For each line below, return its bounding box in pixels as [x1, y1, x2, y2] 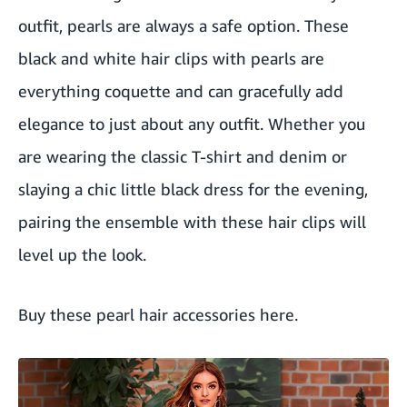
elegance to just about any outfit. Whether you [18, 113, 365, 134]
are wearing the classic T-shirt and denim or [18, 145, 347, 166]
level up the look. [18, 243, 146, 264]
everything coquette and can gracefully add [18, 80, 343, 101]
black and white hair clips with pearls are [18, 47, 324, 68]
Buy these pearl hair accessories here [18, 303, 294, 324]
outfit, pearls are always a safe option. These [18, 15, 349, 35]
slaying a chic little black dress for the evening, [18, 178, 368, 199]
